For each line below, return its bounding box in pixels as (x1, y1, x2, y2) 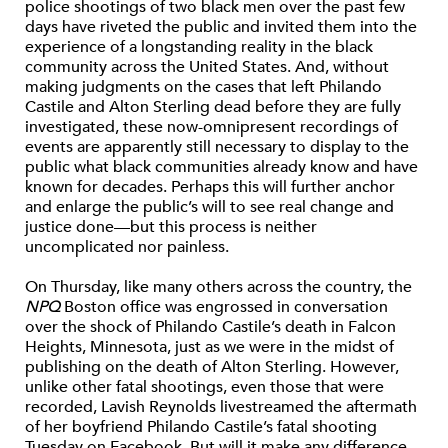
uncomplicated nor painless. (25, 236, 229, 258)
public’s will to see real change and (143, 196, 394, 218)
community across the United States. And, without (25, 56, 389, 78)
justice (25, 216, 72, 238)
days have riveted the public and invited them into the (25, 16, 417, 38)
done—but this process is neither (72, 216, 317, 238)
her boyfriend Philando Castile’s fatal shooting (40, 416, 377, 438)
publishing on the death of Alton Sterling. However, (25, 356, 399, 378)
